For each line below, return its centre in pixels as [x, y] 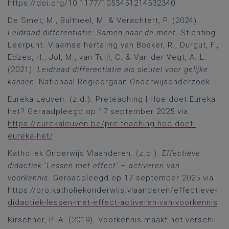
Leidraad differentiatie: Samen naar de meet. [93, 33]
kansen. [22, 82]
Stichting [197, 33]
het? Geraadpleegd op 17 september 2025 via [98, 111]
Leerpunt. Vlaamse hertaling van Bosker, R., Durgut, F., [113, 45]
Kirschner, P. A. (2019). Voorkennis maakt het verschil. [113, 220]
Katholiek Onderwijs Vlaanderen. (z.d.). [85, 153]
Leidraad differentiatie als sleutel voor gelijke [123, 70]
